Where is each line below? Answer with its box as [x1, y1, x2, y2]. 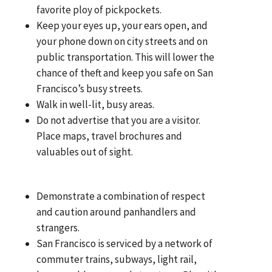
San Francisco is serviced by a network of [36, 236, 213, 250]
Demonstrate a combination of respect [36, 189, 206, 203]
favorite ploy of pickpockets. [36, 2, 162, 16]
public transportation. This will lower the [36, 50, 215, 64]
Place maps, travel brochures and [36, 129, 183, 143]
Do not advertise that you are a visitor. [36, 113, 201, 127]
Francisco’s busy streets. [36, 81, 143, 95]
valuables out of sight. [36, 144, 134, 158]
